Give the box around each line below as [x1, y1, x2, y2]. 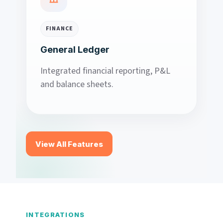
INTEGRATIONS [26, 211, 85, 219]
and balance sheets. [40, 78, 113, 91]
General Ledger [40, 44, 110, 55]
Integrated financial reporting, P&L [40, 65, 170, 78]
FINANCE [46, 24, 73, 33]
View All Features [35, 139, 103, 149]
